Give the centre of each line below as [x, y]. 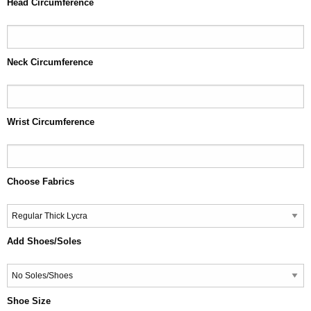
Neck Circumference [50, 62]
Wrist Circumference [51, 122]
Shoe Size [29, 301]
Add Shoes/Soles [44, 241]
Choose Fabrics [41, 182]
